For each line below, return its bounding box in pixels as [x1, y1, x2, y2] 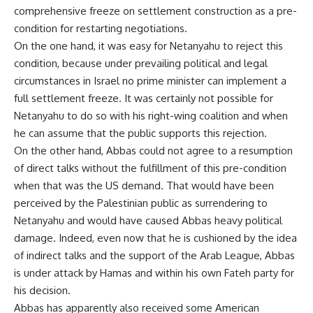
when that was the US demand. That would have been [14, 179, 274, 192]
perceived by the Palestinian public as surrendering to [14, 196, 268, 210]
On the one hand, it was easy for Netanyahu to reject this [14, 39, 283, 52]
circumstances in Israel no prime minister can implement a [14, 74, 286, 87]
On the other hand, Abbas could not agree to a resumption [14, 144, 293, 157]
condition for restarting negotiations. [14, 22, 187, 35]
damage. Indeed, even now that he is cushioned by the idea [14, 231, 297, 245]
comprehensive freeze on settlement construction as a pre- [14, 4, 297, 17]
